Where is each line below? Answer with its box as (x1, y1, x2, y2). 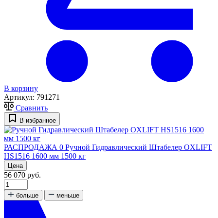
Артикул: (4, 93, 36, 102)
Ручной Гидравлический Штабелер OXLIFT (65, 143, 212, 152)
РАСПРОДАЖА (4, 143, 57, 152)
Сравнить (16, 104, 48, 112)
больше (16, 192, 38, 200)
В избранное (19, 117, 56, 125)
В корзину (4, 84, 38, 93)
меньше (56, 192, 79, 200)
